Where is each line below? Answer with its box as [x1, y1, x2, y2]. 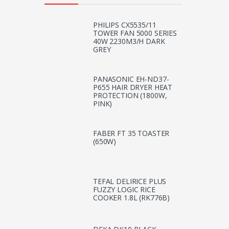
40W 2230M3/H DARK [93, 36, 165, 46]
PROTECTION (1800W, [93, 90, 167, 101]
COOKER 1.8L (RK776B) [93, 193, 170, 203]
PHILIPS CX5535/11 [93, 19, 156, 30]
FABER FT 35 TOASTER [93, 128, 170, 139]
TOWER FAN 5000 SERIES [93, 28, 177, 38]
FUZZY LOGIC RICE [93, 185, 155, 195]
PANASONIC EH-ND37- [93, 74, 169, 84]
